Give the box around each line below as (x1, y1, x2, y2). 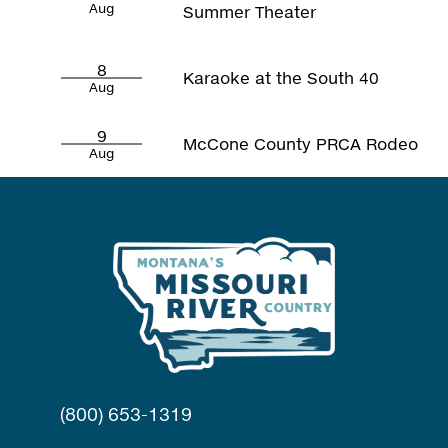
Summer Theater (183, 2, 317, 22)
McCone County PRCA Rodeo (183, 134, 419, 154)
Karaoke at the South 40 (183, 68, 380, 88)
